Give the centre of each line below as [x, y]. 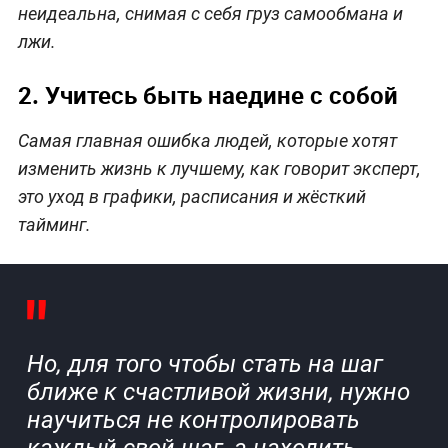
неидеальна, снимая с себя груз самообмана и [210, 14]
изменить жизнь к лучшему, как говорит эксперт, [219, 169]
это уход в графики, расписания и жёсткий [191, 197]
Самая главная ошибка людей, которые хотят [207, 141]
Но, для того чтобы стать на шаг [204, 364]
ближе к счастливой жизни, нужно [218, 392]
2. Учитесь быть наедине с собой [207, 95]
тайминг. [54, 225]
